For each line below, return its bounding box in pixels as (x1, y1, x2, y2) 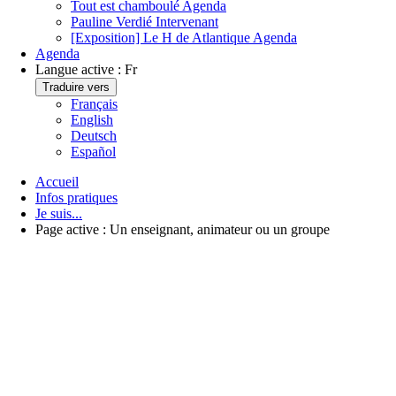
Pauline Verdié (71, 14, 152, 30)
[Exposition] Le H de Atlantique (71, 30, 250, 46)
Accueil (35, 174, 79, 190)
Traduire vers (42, 80, 110, 95)
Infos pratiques (35, 190, 118, 206)
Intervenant (156, 14, 218, 30)
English (71, 112, 113, 128)
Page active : (35, 222, 110, 238)
